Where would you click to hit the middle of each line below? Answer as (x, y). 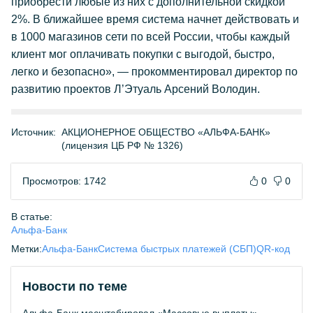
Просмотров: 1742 (64, 181)
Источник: (34, 132)
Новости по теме (75, 286)
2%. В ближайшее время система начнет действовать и (155, 19)
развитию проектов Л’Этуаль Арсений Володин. (136, 89)
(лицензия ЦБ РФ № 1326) (122, 145)
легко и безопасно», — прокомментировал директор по (154, 72)
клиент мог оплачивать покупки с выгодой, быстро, (143, 54)
